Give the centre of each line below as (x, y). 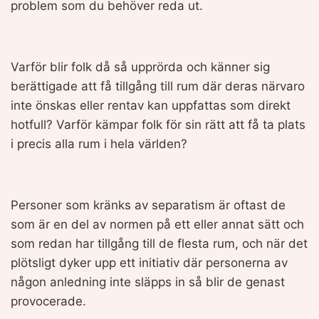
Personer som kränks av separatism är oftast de (148, 205)
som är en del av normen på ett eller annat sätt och (157, 224)
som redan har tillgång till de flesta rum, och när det (159, 243)
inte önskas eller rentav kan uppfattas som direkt (151, 105)
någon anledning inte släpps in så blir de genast (148, 282)
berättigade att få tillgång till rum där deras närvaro (158, 86)
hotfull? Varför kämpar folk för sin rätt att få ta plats (158, 124)
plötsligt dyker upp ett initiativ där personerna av (149, 262)
